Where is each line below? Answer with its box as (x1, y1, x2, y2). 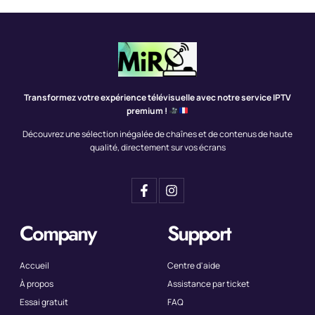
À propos (20, 278, 53, 290)
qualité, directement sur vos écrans (89, 141, 226, 154)
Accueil (20, 259, 49, 272)
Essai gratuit (20, 296, 68, 309)
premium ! (127, 104, 168, 117)
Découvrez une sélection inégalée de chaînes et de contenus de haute (22, 128, 292, 141)
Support (167, 219, 231, 249)
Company (20, 219, 96, 249)
